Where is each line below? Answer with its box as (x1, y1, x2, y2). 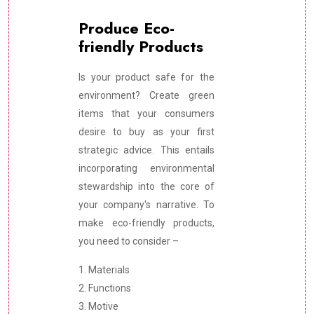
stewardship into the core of (78, 181, 214, 193)
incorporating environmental (78, 163, 214, 175)
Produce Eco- (78, 17, 175, 40)
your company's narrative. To (78, 199, 214, 211)
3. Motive (78, 301, 118, 313)
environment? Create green (78, 90, 214, 102)
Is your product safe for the (78, 71, 214, 83)
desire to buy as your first (78, 126, 214, 138)
